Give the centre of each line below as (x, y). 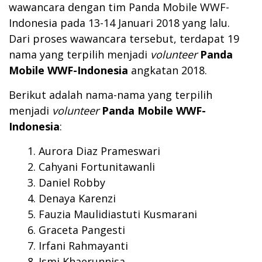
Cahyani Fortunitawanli (97, 167)
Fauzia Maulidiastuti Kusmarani (118, 214)
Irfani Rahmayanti (83, 246)
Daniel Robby (72, 183)
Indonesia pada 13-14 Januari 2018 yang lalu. (119, 23)
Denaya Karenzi (77, 199)
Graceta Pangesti (82, 230)
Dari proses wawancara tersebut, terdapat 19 (124, 39)
